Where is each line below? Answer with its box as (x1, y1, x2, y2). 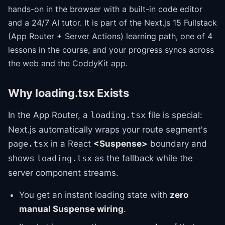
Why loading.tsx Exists (8, 86, 129, 99)
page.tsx (8, 139, 48, 149)
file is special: (146, 110, 202, 120)
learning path (124, 31, 176, 41)
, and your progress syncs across (88, 45, 214, 55)
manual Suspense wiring (19, 204, 124, 214)
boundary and (148, 139, 207, 149)
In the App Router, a (8, 110, 90, 120)
